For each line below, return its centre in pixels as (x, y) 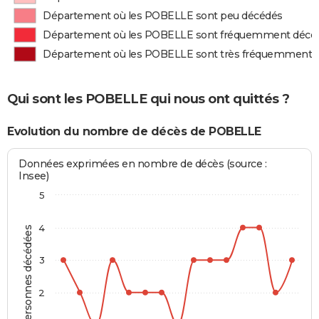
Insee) (34, 176)
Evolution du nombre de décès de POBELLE (134, 131)
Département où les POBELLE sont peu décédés (163, 16)
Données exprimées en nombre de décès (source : (143, 164)
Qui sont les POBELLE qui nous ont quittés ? (148, 99)
